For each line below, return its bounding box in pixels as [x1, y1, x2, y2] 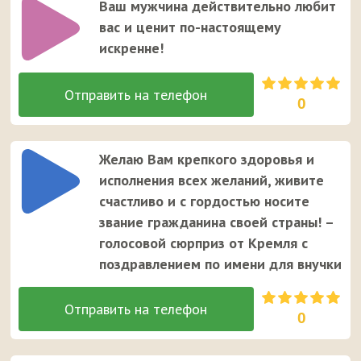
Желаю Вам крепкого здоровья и [99, 150, 315, 169]
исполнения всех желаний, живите [99, 171, 325, 190]
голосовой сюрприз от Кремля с [99, 234, 309, 253]
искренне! [99, 39, 164, 58]
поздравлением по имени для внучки [99, 255, 342, 274]
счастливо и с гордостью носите [99, 192, 310, 211]
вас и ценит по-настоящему [99, 18, 282, 37]
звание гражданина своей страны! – [99, 213, 334, 232]
